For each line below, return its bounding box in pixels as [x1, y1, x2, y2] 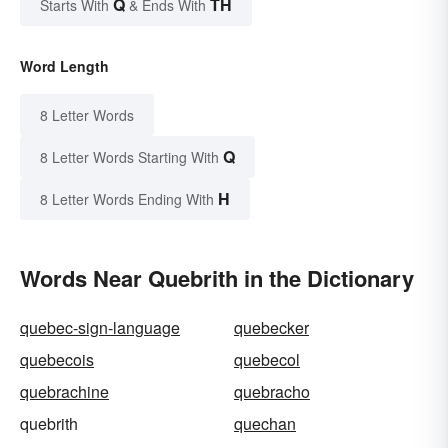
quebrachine [20, 380, 109, 404]
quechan [234, 412, 296, 436]
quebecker [234, 316, 309, 340]
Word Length [20, 56, 109, 77]
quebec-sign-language [20, 316, 180, 340]
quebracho [234, 380, 310, 404]
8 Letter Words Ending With [40, 189, 214, 210]
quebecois [20, 348, 94, 372]
